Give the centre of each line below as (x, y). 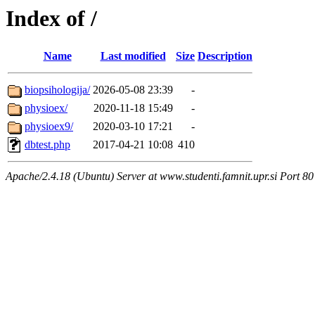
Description (225, 56)
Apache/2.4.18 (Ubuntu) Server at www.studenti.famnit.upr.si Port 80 (160, 176)
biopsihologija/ (57, 90)
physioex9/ (49, 127)
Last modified (133, 56)
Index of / (51, 18)
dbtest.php (47, 145)
